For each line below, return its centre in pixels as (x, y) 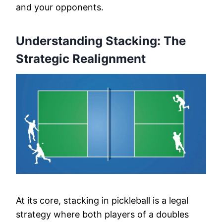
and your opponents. (60, 7)
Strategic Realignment (81, 59)
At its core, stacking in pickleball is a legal (102, 201)
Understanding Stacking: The (101, 41)
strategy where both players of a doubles (102, 215)
